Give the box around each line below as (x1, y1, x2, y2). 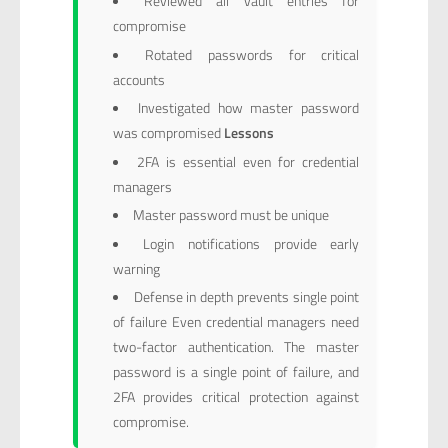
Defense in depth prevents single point (133, 286, 360, 308)
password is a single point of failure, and (112, 361, 360, 383)
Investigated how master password (137, 97, 360, 119)
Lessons (223, 122, 274, 144)
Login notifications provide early (143, 232, 360, 254)
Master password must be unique (132, 204, 329, 226)
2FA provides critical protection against (112, 386, 360, 408)
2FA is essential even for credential (136, 150, 360, 172)
